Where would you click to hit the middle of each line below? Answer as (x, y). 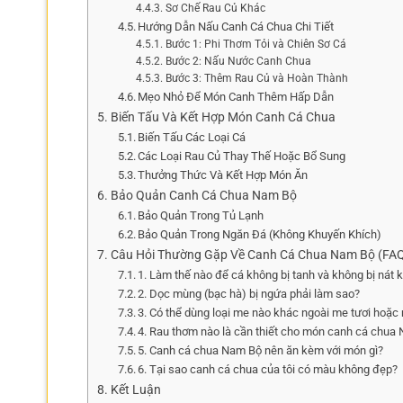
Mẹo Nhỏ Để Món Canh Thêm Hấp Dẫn (236, 96)
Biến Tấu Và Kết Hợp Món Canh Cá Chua (223, 117)
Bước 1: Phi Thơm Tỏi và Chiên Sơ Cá (255, 44)
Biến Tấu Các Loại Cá (192, 137)
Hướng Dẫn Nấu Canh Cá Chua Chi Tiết (236, 26)
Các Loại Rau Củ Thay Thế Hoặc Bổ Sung (242, 156)
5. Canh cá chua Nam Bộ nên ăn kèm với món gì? (261, 350)
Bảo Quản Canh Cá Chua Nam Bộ (203, 195)
